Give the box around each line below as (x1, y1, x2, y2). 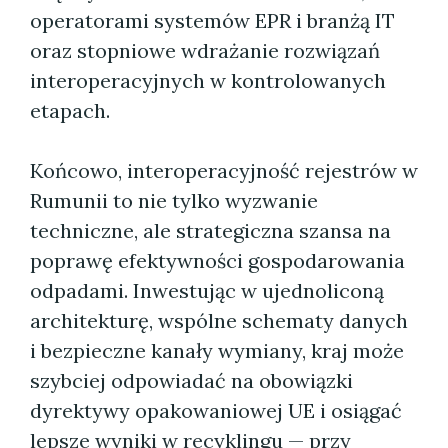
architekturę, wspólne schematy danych (30, 308, 408, 333)
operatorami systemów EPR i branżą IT (30, 8, 395, 33)
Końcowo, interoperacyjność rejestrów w (30, 158, 418, 183)
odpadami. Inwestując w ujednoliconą (30, 278, 384, 303)
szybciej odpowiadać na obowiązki (30, 368, 353, 393)
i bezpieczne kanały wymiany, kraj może (30, 338, 404, 363)
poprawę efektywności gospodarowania (30, 248, 405, 273)
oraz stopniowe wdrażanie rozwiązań (30, 38, 380, 63)
